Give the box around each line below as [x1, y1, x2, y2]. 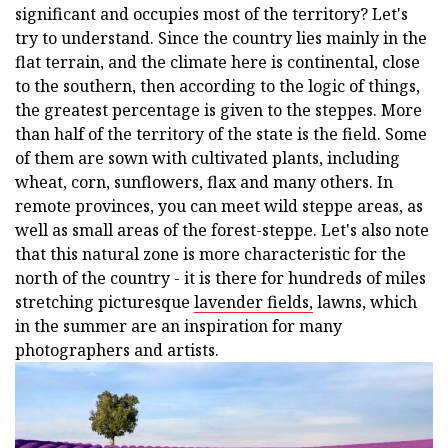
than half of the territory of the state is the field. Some [15, 123, 427, 146]
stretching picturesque [15, 291, 194, 314]
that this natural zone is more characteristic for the [15, 243, 406, 266]
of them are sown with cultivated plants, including [15, 147, 400, 170]
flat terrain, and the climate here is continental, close [15, 51, 420, 74]
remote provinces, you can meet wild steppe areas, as [15, 195, 423, 218]
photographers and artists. [15, 339, 219, 362]
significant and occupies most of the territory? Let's [15, 3, 408, 26]
